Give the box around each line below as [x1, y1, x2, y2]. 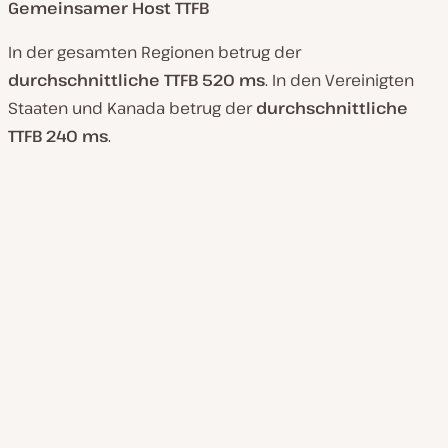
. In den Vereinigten [265, 69, 414, 92]
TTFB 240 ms [8, 125, 108, 148]
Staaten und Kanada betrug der [8, 97, 256, 120]
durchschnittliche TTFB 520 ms [8, 69, 265, 92]
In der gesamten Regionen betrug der [8, 41, 301, 64]
